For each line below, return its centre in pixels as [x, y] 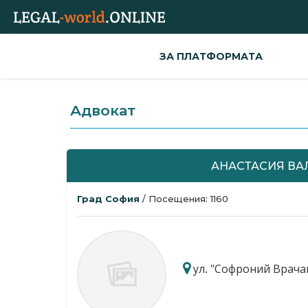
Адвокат [103, 110]
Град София [110, 199]
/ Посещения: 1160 [185, 199]
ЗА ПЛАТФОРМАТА [211, 56]
